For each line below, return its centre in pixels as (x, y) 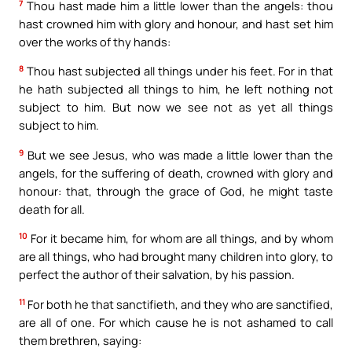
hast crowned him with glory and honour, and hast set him (176, 23)
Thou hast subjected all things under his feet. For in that (178, 71)
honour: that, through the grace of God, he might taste (176, 191)
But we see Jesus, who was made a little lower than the (178, 154)
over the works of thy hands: (95, 41)
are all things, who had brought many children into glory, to (176, 257)
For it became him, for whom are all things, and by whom (180, 238)
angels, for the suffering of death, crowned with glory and (176, 172)
